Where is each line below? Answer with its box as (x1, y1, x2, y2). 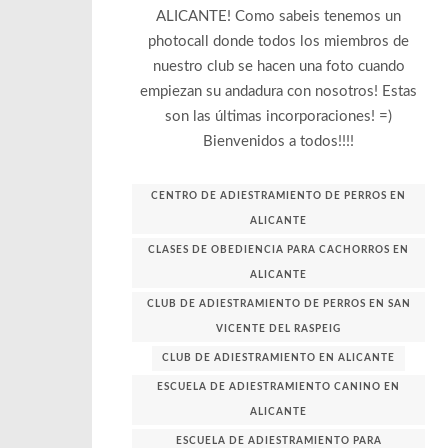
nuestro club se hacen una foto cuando (152, 59, 405, 75)
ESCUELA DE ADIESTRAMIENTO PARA (175, 435, 382, 446)
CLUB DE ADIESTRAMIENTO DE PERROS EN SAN (146, 298, 411, 309)
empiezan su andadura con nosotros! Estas (140, 84, 418, 100)
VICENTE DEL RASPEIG (216, 323, 342, 334)
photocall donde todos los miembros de (148, 34, 410, 50)
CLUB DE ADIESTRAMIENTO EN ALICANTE (162, 352, 396, 363)
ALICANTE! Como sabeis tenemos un (156, 9, 402, 25)
